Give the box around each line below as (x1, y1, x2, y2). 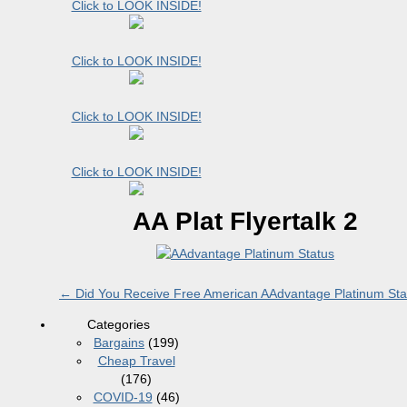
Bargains (94, 335, 144, 350)
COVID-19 (93, 390, 153, 404)
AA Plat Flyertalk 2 (133, 207, 358, 235)
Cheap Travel (97, 353, 175, 368)
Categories (86, 317, 150, 332)
